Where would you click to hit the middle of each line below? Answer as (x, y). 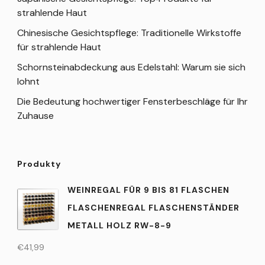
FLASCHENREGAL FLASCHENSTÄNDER (153, 208)
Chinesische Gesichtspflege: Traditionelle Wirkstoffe (129, 33)
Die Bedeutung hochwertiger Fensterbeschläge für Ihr (132, 101)
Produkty (39, 164)
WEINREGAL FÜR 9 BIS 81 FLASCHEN (148, 190)
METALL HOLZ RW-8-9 (119, 225)
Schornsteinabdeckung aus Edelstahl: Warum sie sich (131, 67)
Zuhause (35, 116)
